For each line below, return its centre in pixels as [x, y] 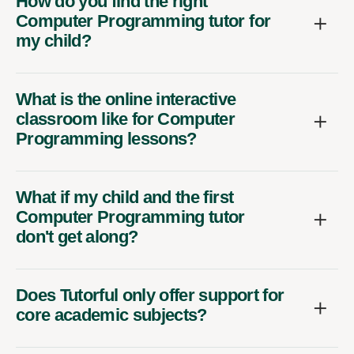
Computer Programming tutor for [143, 21]
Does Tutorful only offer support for [150, 295]
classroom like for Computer [126, 119]
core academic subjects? [111, 314]
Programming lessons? [106, 138]
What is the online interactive [126, 99]
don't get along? [77, 236]
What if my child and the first [125, 197]
